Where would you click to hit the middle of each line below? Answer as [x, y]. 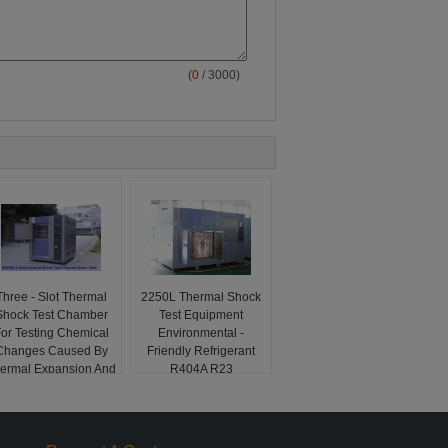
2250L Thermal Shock [201, 297]
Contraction [51, 387]
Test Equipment [201, 315]
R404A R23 [201, 369]
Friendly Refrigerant [201, 351]
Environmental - [201, 333]
